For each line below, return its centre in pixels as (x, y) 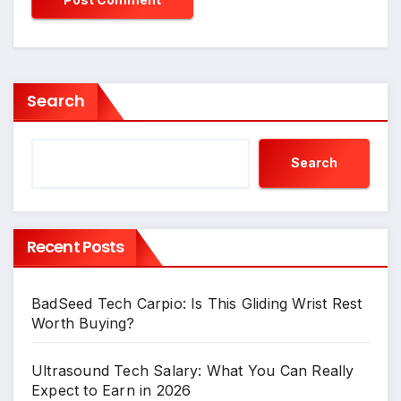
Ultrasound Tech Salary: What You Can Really (193, 370)
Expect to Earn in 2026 (111, 390)
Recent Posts (76, 246)
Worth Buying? (83, 323)
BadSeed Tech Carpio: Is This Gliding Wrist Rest (197, 303)
